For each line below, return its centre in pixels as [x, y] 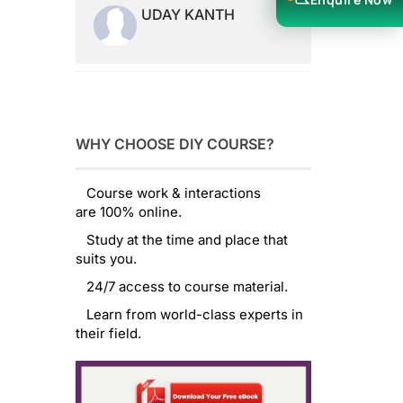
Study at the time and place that [181, 240]
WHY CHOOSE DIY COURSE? [175, 144]
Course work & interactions [168, 193]
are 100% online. [128, 212]
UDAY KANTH [188, 14]
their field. [108, 334]
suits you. [106, 259]
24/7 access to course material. [181, 287]
